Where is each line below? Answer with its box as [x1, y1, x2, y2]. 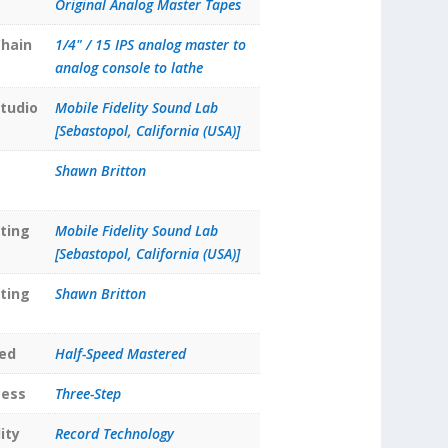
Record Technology [54, 424, 174, 444]
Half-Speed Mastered [54, 344, 186, 364]
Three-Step [54, 384, 121, 404]
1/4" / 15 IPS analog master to [54, 35, 246, 55]
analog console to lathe [54, 58, 203, 78]
